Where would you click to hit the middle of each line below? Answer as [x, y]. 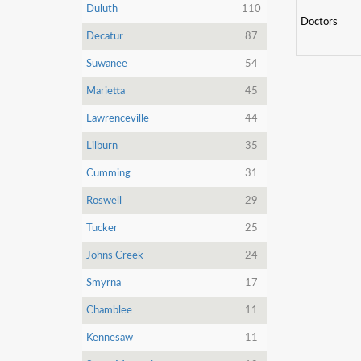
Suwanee [107, 64]
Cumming [108, 173]
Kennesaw [110, 338]
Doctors [319, 22]
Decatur [105, 36]
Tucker [102, 228]
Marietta [106, 91]
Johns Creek [115, 255]
